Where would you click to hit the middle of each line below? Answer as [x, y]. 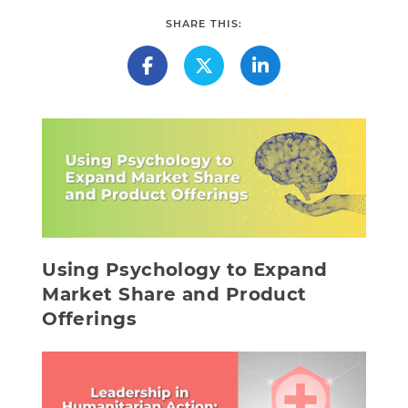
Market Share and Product [174, 295]
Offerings [90, 319]
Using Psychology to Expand [185, 270]
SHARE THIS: [204, 24]
